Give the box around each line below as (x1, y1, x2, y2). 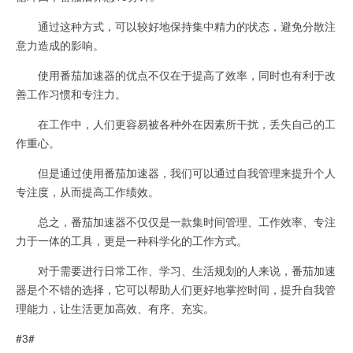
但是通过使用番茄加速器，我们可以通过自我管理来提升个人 (16, 165, 336, 180)
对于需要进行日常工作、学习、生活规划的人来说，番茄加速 (16, 262, 336, 278)
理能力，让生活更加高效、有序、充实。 (16, 300, 214, 316)
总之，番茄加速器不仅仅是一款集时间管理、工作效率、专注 (16, 214, 336, 229)
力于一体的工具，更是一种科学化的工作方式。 (16, 232, 247, 248)
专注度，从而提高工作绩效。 (16, 184, 159, 199)
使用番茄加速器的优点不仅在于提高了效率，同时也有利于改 (16, 67, 336, 83)
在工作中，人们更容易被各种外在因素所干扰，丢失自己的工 (16, 116, 336, 132)
